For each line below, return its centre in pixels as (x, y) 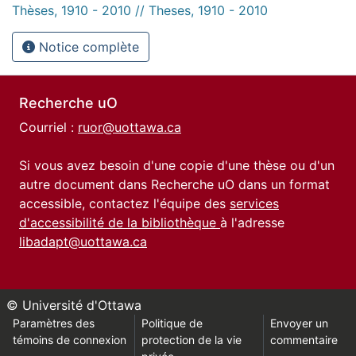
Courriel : (48, 127)
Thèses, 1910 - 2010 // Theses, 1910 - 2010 (140, 10)
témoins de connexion (70, 340)
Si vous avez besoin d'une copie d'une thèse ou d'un (177, 165)
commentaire (304, 340)
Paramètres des (54, 323)
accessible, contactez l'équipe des (124, 203)
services (254, 203)
